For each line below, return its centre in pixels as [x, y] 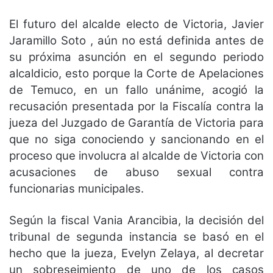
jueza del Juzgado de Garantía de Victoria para [136, 122]
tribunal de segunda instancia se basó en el [136, 236]
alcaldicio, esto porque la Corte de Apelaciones [136, 73]
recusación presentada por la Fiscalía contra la [136, 106]
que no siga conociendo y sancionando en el [136, 139]
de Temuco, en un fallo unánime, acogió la [136, 90]
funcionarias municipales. [76, 188]
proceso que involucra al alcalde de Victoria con [136, 155]
